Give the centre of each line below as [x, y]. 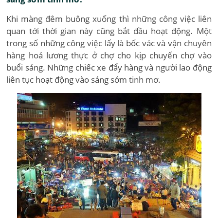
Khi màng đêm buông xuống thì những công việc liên [109, 19]
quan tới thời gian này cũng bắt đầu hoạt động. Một [109, 31]
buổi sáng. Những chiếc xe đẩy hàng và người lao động [109, 67]
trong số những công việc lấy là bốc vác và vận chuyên [109, 43]
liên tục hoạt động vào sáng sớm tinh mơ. [84, 80]
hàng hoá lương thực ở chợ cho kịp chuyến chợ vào [109, 55]
